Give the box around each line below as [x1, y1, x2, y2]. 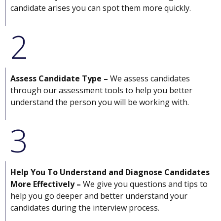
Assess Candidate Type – [10, 73, 110, 84]
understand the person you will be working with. [10, 96, 189, 108]
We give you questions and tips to [81, 179, 208, 190]
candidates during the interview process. [10, 202, 159, 214]
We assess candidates [110, 73, 190, 84]
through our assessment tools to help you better [10, 84, 192, 96]
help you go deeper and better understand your [10, 190, 187, 202]
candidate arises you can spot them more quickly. [10, 2, 191, 14]
